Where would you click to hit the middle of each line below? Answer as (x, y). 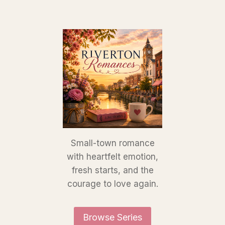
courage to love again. (113, 184)
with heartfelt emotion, (113, 157)
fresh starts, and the (113, 171)
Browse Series (113, 217)
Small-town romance (113, 143)
